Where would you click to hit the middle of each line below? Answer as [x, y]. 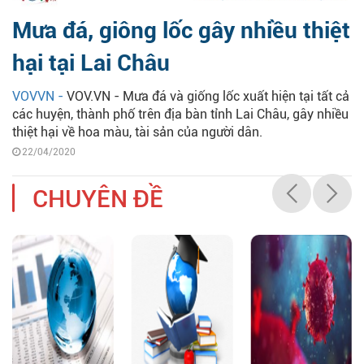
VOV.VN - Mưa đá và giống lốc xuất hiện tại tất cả [208, 97]
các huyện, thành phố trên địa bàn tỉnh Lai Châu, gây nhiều [180, 115]
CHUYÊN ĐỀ [98, 199]
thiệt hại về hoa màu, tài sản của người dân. [137, 132]
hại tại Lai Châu [91, 63]
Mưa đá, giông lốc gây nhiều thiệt [181, 31]
